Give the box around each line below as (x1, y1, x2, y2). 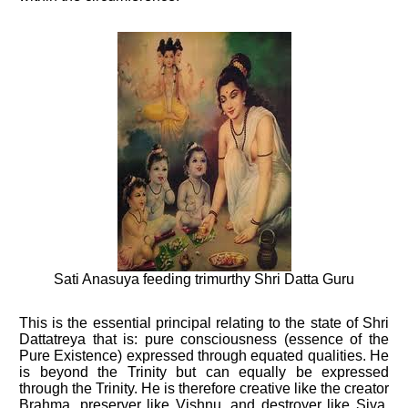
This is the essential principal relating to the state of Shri (19, 315, 389, 331)
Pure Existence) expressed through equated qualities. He (19, 348, 389, 363)
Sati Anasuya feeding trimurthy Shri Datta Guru (54, 271, 354, 287)
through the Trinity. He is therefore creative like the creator (19, 381, 389, 396)
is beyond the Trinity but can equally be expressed (19, 364, 389, 380)
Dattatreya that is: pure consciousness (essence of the (19, 331, 389, 347)
